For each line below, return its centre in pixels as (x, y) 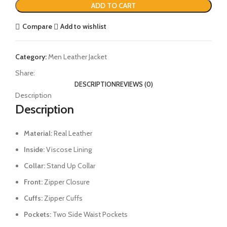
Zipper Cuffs (63, 198)
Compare (37, 27)
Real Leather (72, 133)
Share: (25, 73)
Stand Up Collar (70, 165)
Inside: (34, 149)
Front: (33, 182)
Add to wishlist (84, 27)
